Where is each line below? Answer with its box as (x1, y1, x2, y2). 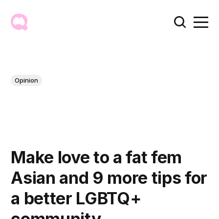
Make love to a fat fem (11, 147, 182, 167)
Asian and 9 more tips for (11, 167, 207, 188)
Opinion (15, 76, 39, 84)
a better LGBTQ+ (11, 188, 142, 208)
